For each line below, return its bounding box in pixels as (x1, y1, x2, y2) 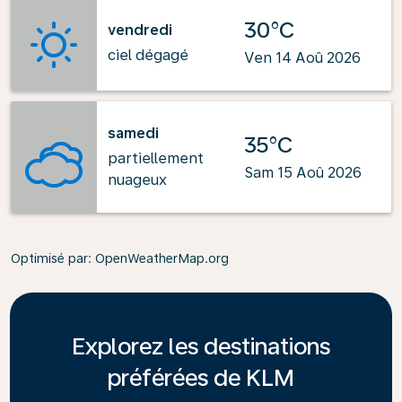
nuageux (108, 171, 167, 188)
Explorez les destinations (72, 332, 330, 360)
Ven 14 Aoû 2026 (244, 49, 361, 66)
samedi (108, 125, 159, 142)
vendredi (108, 21, 172, 39)
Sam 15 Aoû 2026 (244, 163, 362, 181)
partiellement (108, 150, 204, 167)
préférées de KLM (108, 363, 294, 391)
